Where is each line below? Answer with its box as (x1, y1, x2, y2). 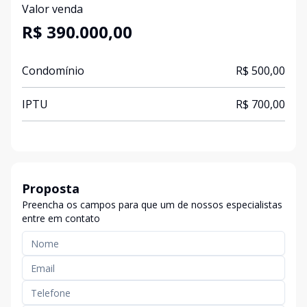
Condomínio (22, 63, 84, 78)
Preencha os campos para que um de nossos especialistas (22, 198, 282, 211)
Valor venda (22, 1, 83, 16)
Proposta (22, 180, 79, 197)
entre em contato (22, 212, 100, 225)
